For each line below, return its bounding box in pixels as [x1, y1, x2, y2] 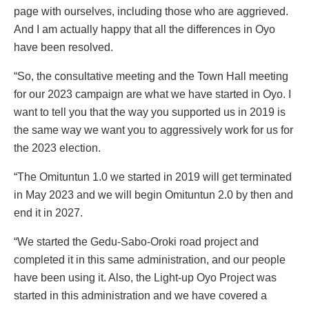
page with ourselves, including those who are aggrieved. [14, 5, 288, 17]
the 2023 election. [14, 141, 101, 154]
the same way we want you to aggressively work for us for [14, 123, 293, 136]
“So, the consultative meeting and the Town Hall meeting [14, 70, 288, 82]
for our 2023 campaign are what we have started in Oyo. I [14, 88, 291, 100]
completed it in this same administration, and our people [14, 253, 286, 266]
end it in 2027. [14, 206, 83, 219]
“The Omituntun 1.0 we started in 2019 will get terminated [14, 170, 292, 183]
